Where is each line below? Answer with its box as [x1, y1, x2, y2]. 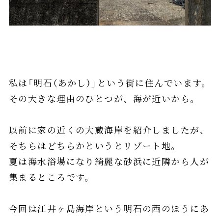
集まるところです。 [8, 170, 94, 183]
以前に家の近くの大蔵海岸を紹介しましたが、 [8, 123, 210, 136]
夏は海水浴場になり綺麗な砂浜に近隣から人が [8, 154, 210, 167]
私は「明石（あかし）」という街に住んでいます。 [8, 76, 211, 89]
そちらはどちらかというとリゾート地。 [8, 138, 181, 152]
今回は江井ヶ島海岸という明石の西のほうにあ [8, 201, 210, 215]
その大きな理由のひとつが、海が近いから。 [8, 91, 200, 105]
